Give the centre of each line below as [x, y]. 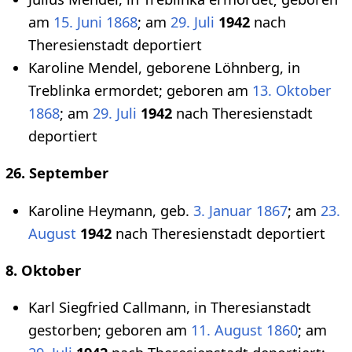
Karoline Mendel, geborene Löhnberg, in [164, 68]
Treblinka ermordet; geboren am [140, 91]
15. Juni [78, 22]
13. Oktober [292, 91]
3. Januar [223, 210]
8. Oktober [43, 270]
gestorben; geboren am [110, 330]
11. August [227, 330]
